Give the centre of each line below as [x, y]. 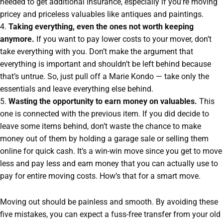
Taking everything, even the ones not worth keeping [101, 27]
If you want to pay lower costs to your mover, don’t [123, 40]
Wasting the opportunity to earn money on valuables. [102, 102]
